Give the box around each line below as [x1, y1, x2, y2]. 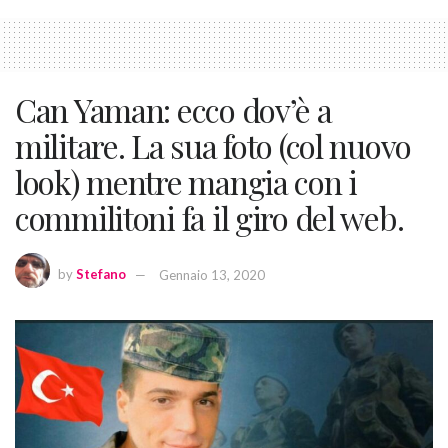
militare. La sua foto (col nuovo [15, 123, 412, 167]
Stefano [76, 266, 126, 283]
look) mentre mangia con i [15, 159, 357, 203]
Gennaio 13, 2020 [159, 266, 265, 283]
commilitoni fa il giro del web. [15, 195, 404, 239]
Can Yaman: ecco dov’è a [15, 87, 332, 131]
